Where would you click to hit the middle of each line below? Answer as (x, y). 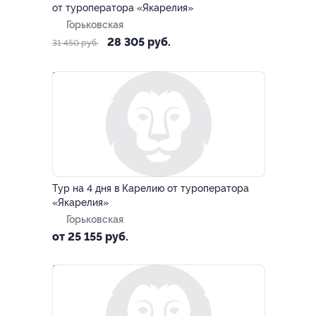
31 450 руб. (75, 43)
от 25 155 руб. (90, 237)
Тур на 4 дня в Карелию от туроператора (151, 188)
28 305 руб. (139, 42)
